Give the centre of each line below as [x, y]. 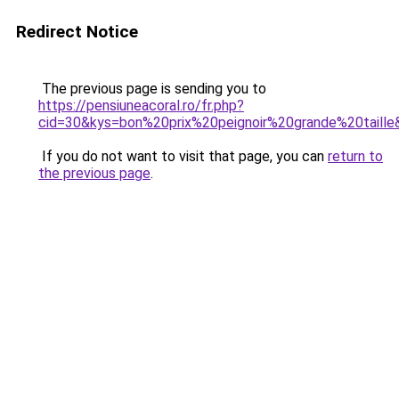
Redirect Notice [77, 32]
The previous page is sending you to [152, 89]
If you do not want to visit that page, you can [183, 156]
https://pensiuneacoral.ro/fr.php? [141, 106]
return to [355, 156]
